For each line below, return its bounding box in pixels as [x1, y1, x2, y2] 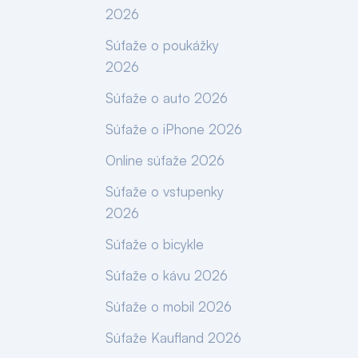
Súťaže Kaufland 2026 [105, 329, 241, 346]
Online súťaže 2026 [105, 152, 225, 169]
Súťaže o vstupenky [105, 183, 224, 200]
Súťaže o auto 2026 [105, 89, 228, 106]
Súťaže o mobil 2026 [105, 298, 232, 315]
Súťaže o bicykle [105, 236, 204, 253]
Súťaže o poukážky [105, 37, 219, 54]
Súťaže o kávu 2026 [105, 267, 228, 284]
